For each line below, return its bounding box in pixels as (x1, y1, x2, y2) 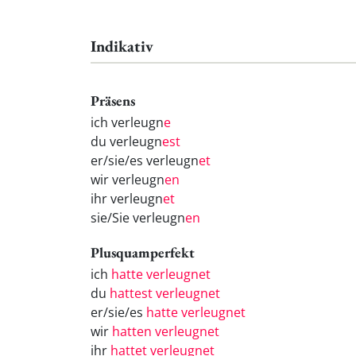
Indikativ (91, 35, 153, 56)
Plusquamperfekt (91, 243, 195, 262)
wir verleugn (91, 171, 164, 189)
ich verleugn (91, 114, 164, 132)
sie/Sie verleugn (91, 209, 185, 227)
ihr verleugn (91, 190, 163, 208)
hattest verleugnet (110, 284, 220, 302)
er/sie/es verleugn (91, 152, 199, 170)
